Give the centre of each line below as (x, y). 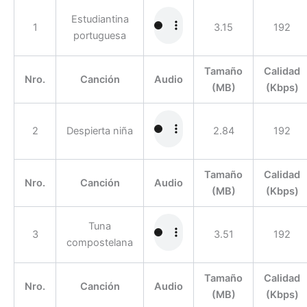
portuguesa (100, 35)
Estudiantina (100, 19)
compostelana (100, 242)
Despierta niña (100, 131)
